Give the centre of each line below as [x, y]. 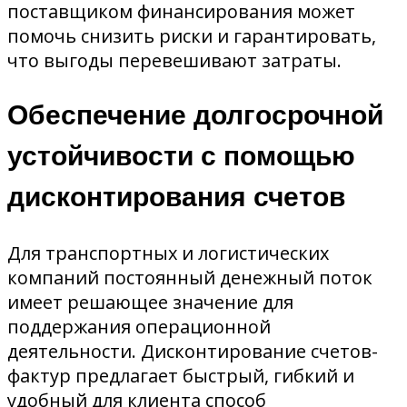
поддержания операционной [139, 326]
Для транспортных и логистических [168, 253]
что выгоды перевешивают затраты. [174, 60]
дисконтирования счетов [176, 197]
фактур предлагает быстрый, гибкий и [181, 375]
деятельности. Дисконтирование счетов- [193, 351]
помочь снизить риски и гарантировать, [192, 35]
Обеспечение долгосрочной [195, 115]
